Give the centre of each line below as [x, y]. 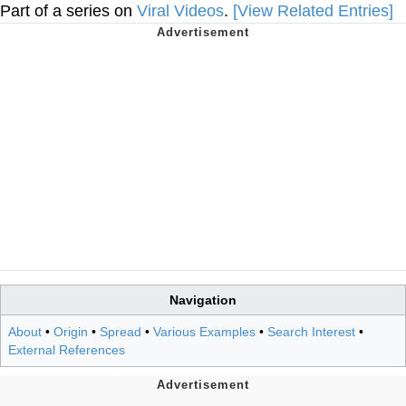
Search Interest [311, 331]
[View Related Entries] [313, 11]
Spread [121, 331]
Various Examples [204, 331]
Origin [71, 331]
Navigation [203, 300]
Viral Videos [180, 11]
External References [67, 349]
